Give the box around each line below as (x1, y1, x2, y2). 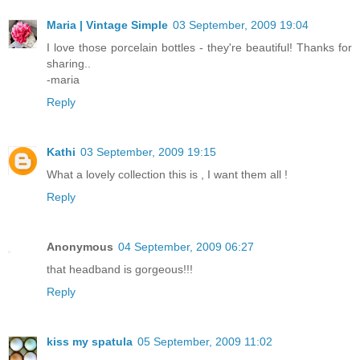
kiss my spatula (47, 335, 133, 349)
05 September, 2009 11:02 (137, 335, 272, 349)
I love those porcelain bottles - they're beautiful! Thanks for (47, 41, 352, 55)
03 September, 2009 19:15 (80, 145, 216, 159)
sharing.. (47, 57, 91, 71)
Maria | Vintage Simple (47, 18, 168, 32)
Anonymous (47, 240, 113, 254)
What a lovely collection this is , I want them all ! (47, 168, 288, 182)
